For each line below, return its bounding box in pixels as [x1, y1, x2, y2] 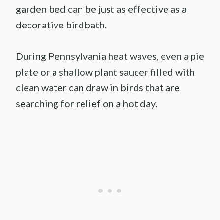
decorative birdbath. [16, 19, 107, 31]
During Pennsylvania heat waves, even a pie [16, 50, 204, 62]
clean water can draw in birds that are [16, 82, 180, 94]
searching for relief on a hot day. [16, 97, 157, 110]
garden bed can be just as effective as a [16, 3, 187, 15]
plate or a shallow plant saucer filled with [16, 66, 195, 78]
